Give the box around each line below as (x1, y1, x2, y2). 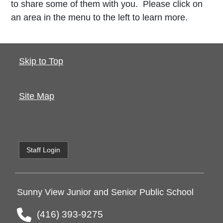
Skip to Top (18, 56, 63, 66)
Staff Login (26, 145, 61, 154)
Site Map (18, 91, 54, 101)
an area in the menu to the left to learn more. (10, 12, 190, 22)
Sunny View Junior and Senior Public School (17, 187, 194, 198)
